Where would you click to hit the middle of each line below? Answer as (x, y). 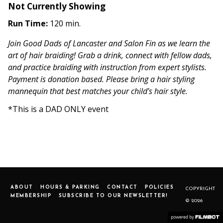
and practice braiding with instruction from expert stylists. (107, 67)
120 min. (64, 23)
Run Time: (28, 23)
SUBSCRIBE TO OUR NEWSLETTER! (113, 196)
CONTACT (122, 187)
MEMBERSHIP (31, 196)
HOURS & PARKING (70, 187)
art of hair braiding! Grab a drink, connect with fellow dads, (110, 55)
